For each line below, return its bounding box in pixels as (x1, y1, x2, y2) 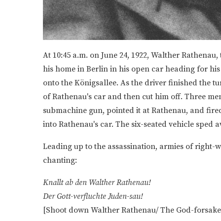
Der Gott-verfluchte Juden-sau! (43, 191, 143, 201)
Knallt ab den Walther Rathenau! (43, 177, 151, 187)
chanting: (43, 155, 77, 165)
